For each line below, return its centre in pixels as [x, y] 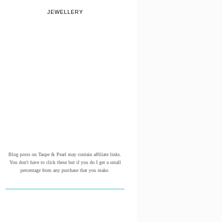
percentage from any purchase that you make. [65, 170]
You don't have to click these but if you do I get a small [65, 162]
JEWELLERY [65, 12]
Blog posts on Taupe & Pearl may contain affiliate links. [65, 154]
